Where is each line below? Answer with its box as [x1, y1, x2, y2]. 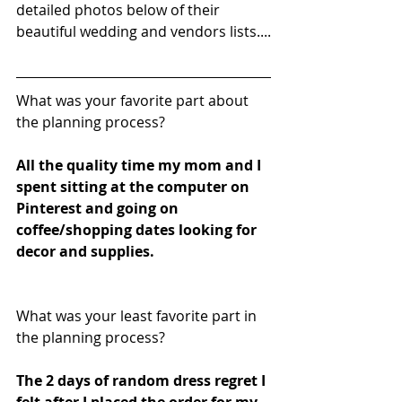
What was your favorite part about [16, 90, 252, 110]
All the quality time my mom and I [16, 154, 265, 175]
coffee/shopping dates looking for [16, 219, 260, 240]
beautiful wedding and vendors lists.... [16, 21, 271, 41]
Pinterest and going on [16, 197, 182, 218]
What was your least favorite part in [16, 305, 260, 326]
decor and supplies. [16, 240, 154, 261]
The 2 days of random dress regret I [16, 370, 269, 390]
